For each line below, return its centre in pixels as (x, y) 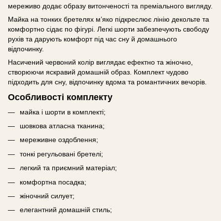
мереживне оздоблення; (59, 140)
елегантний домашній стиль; (66, 210)
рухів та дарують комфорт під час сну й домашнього (92, 39)
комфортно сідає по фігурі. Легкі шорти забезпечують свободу (109, 29)
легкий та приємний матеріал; (68, 168)
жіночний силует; (47, 196)
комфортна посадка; (53, 182)
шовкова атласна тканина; (62, 126)
